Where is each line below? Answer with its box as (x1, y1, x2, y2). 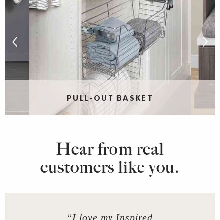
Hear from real (56, 138, 164, 159)
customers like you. (40, 157, 180, 177)
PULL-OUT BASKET (66, 93, 154, 102)
